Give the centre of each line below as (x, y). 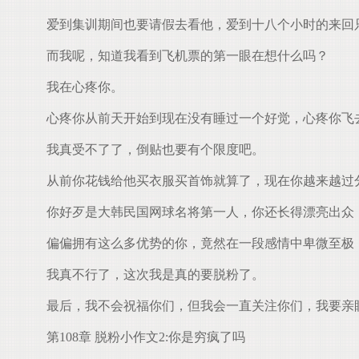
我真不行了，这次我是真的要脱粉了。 (149, 274)
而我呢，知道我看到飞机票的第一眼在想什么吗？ (181, 56)
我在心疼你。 (79, 87)
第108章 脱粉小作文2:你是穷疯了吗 (139, 337)
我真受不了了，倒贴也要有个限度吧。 (149, 149)
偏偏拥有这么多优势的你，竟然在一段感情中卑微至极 (194, 243)
